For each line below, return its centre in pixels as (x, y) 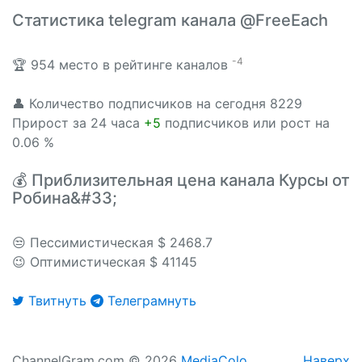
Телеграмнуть (150, 301)
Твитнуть (57, 301)
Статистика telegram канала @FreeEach (170, 20)
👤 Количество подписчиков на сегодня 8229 (157, 103)
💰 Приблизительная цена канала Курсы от (181, 180)
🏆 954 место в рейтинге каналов (122, 65)
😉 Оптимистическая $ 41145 (105, 262)
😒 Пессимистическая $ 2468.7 (112, 242)
